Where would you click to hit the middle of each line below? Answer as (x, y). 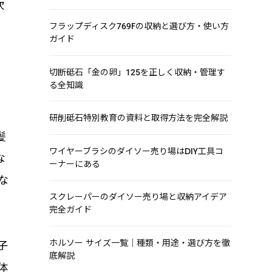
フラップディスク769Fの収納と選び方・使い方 (139, 26)
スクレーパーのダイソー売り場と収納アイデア (138, 197)
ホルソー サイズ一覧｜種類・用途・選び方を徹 (139, 243)
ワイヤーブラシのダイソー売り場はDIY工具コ (136, 151)
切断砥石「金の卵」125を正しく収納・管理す (137, 72)
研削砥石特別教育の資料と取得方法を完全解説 (138, 118)
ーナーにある (74, 164)
